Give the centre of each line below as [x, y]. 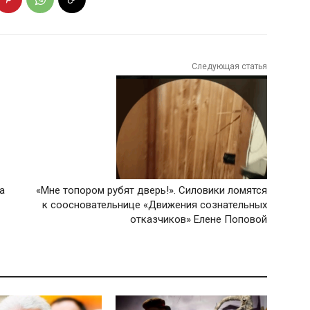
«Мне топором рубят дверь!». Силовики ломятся [151, 191]
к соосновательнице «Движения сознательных [154, 205]
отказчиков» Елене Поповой [198, 220]
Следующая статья [229, 67]
